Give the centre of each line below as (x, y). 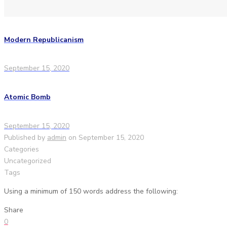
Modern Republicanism (44, 40)
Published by (25, 137)
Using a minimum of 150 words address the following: (91, 191)
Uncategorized (28, 161)
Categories (22, 149)
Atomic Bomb (27, 97)
